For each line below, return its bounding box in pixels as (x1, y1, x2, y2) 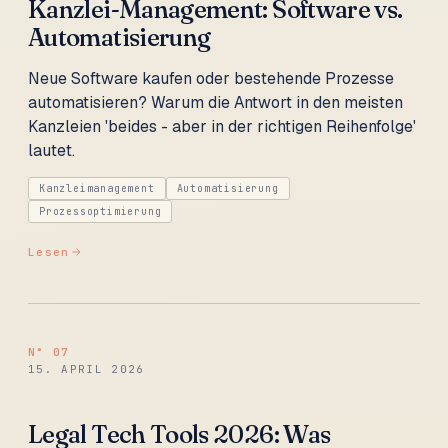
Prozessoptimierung (39, 204, 162, 218)
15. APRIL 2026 (28, 361, 145, 376)
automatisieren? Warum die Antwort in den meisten (28, 91, 403, 113)
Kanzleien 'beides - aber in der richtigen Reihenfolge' (28, 115, 416, 137)
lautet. (28, 139, 75, 161)
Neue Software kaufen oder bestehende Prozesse (28, 67, 394, 89)
